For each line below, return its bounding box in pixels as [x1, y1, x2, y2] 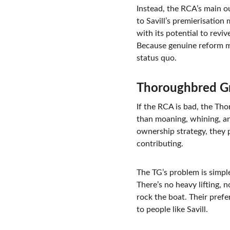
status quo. [136, 54, 177, 62]
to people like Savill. [136, 205, 208, 214]
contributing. [136, 140, 183, 148]
